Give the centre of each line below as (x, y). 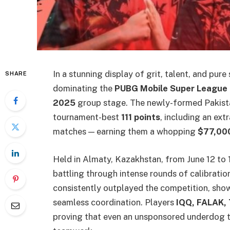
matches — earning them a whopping (125, 131)
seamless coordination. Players (114, 202)
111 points (141, 117)
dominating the (84, 88)
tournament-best (87, 117)
